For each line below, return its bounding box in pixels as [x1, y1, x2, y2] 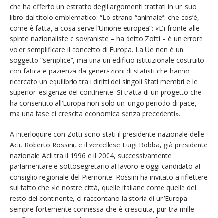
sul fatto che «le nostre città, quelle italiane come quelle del [10, 183, 196, 193]
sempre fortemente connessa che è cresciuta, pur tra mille [10, 204, 194, 214]
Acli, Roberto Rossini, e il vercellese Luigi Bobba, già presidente [10, 140, 208, 150]
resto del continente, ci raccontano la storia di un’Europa [10, 194, 187, 203]
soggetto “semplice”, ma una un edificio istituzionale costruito [10, 55, 204, 65]
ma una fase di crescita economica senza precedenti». [10, 109, 180, 119]
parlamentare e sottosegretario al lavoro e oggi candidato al [10, 162, 200, 171]
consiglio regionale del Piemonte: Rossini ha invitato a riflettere [10, 172, 208, 182]
